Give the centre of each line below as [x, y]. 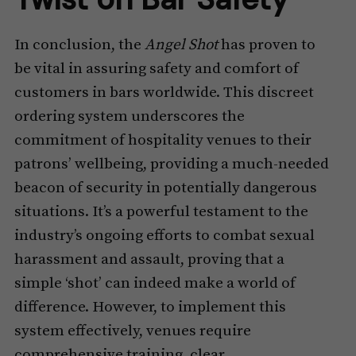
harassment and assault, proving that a [149, 260]
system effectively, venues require [132, 331]
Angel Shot [181, 45]
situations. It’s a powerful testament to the [161, 212]
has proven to [266, 45]
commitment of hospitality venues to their [163, 141]
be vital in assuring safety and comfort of [156, 69]
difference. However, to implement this [150, 308]
